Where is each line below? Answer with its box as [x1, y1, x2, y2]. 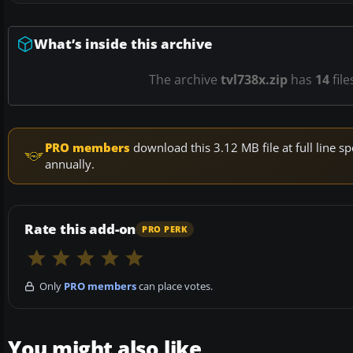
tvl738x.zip [221, 71, 288, 89]
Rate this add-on [24, 220, 136, 239]
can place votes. [136, 279, 213, 294]
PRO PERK [142, 223, 188, 235]
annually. [45, 156, 95, 173]
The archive [149, 71, 221, 89]
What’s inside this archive [34, 35, 213, 54]
